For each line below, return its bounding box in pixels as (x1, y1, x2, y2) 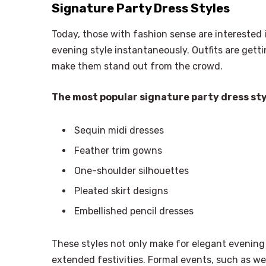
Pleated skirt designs (74, 185, 168, 197)
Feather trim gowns (74, 144, 162, 156)
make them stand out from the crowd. (52, 61, 223, 72)
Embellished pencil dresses (74, 205, 194, 217)
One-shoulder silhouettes (74, 164, 189, 176)
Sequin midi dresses (74, 124, 164, 136)
